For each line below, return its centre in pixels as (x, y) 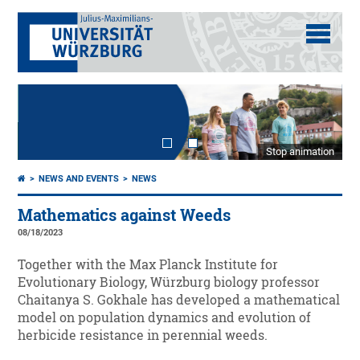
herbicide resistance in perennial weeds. (143, 335)
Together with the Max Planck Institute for (148, 265)
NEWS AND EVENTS (79, 179)
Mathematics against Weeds (125, 215)
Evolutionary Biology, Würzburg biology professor (169, 282)
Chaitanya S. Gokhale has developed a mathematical (179, 300)
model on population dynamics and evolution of (165, 318)
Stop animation (300, 152)
